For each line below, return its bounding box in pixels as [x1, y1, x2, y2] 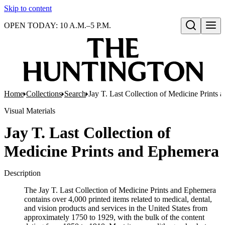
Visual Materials [4, 106, 55, 115]
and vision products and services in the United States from [24, 204, 207, 212]
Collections [26, 89, 62, 98]
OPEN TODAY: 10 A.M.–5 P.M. [4, 21, 111, 30]
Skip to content [4, 4, 52, 13]
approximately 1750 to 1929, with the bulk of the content [24, 213, 204, 221]
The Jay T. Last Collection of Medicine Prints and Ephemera [24, 186, 216, 194]
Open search [184, 32, 221, 40]
